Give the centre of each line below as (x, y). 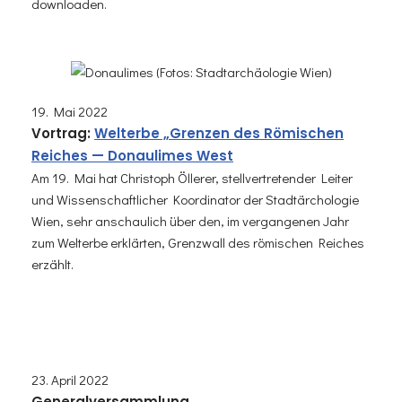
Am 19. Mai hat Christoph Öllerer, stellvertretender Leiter (192, 178)
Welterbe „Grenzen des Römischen (219, 134)
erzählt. (52, 264)
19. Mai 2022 (70, 112)
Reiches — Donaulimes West (132, 156)
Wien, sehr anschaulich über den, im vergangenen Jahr (190, 221)
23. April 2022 (70, 380)
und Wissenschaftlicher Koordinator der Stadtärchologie (195, 200)
